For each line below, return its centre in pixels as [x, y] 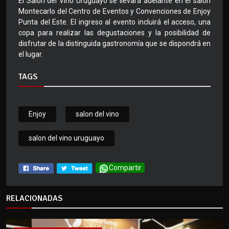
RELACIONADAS [34, 199]
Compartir [125, 168]
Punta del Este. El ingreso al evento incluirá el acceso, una [114, 22]
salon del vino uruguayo [66, 138]
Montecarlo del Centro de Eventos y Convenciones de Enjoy [114, 12]
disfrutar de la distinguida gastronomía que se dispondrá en [114, 44]
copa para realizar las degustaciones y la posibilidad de [114, 33]
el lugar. [31, 54]
